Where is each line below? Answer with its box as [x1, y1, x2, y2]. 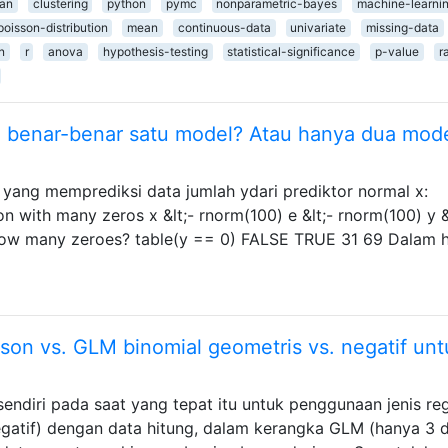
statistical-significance [227, 43, 356, 59]
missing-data [365, 19, 439, 35]
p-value [374, 43, 419, 59]
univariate [290, 19, 347, 35]
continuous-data [177, 19, 271, 35]
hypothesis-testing [102, 43, 208, 59]
